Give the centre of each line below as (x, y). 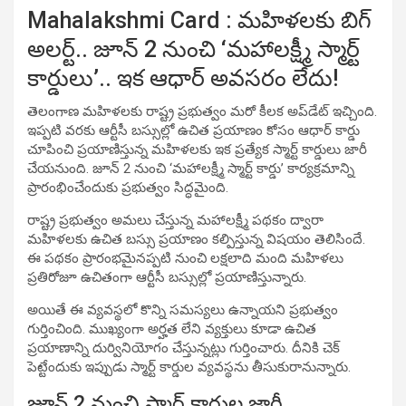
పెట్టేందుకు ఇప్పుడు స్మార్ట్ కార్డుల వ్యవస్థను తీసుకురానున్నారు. (189, 367)
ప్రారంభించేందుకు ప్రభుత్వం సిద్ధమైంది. (128, 187)
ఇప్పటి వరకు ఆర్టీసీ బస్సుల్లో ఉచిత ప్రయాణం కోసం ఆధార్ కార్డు (193, 130)
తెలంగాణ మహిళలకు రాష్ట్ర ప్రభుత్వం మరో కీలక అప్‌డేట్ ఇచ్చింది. (202, 111)
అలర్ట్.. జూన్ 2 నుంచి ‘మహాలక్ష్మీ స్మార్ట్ (193, 49)
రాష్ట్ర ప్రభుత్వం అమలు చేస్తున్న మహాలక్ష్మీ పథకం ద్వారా (175, 220)
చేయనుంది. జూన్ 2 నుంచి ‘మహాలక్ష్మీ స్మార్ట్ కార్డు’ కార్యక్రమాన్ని (191, 168)
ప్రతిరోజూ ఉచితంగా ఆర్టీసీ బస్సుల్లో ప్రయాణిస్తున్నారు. (167, 277)
